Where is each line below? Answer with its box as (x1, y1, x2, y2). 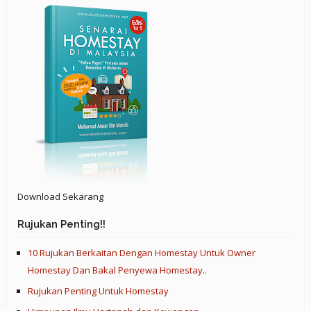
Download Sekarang (17, 190, 103, 203)
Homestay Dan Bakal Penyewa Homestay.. (28, 264, 207, 277)
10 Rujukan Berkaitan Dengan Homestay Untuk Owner (28, 246, 255, 260)
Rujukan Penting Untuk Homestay (28, 285, 169, 298)
